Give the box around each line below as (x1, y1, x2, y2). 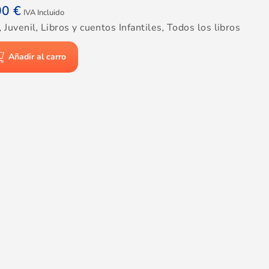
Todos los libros (166, 21, 241, 35)
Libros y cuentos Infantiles (40, 21, 162, 35)
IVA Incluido (23, 7, 65, 19)
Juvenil (4, 21, 36, 35)
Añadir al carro (8, 50, 67, 62)
